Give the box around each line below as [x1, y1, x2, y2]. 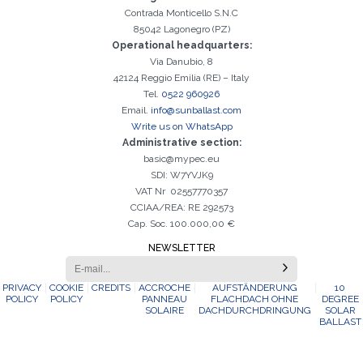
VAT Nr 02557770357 [135, 186, 228, 197]
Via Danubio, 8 [150, 56, 213, 67]
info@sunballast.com [151, 105, 241, 116]
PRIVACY [2, 282, 41, 293]
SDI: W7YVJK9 [150, 169, 213, 181]
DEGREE [321, 293, 359, 305]
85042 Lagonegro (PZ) [133, 23, 230, 35]
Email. [122, 105, 151, 116]
